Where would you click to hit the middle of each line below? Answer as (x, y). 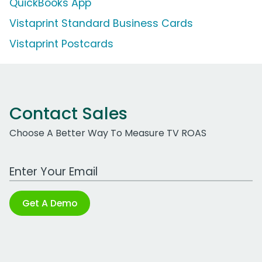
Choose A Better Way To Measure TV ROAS (108, 133)
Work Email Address (54, 166)
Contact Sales (68, 114)
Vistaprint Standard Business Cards (101, 24)
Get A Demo (50, 204)
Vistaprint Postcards (61, 44)
